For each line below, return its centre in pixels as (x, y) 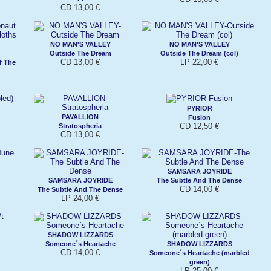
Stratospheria (80, 126)
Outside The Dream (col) (199, 53)
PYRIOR (199, 108)
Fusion (199, 117)
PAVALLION (80, 116)
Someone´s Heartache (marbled (199, 253)
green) (199, 262)
